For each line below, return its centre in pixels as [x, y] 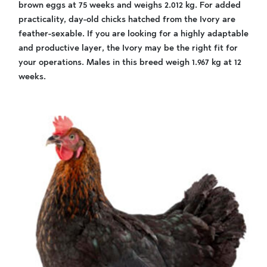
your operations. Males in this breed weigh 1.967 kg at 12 [130, 62]
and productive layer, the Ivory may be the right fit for [128, 48]
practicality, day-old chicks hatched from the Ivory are [127, 19]
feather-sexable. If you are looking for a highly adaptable [133, 34]
